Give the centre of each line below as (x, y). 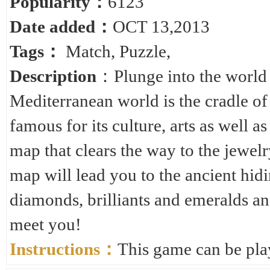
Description (53, 76)
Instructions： (64, 249)
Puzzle (143, 51)
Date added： (61, 27)
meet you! (46, 224)
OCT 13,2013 (161, 27)
